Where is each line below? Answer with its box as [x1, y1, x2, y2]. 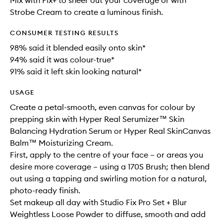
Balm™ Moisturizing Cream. [10, 138, 113, 148]
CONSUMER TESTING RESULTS [10, 29, 118, 37]
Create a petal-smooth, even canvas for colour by [10, 102, 195, 112]
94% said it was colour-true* [10, 55, 114, 65]
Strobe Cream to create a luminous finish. [10, 7, 163, 17]
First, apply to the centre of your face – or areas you [10, 150, 203, 160]
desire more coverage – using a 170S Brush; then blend [10, 162, 210, 172]
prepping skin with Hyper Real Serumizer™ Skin [10, 114, 184, 124]
